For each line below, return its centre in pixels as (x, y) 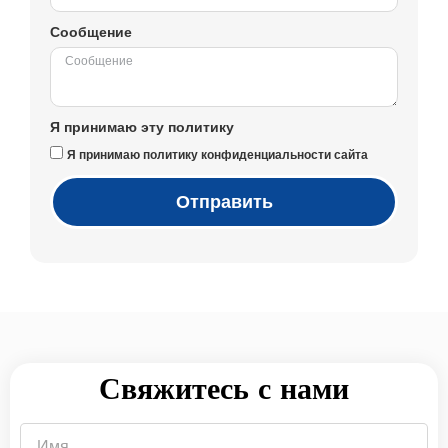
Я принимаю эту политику (142, 126)
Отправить (224, 201)
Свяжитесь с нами (224, 388)
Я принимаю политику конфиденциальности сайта (217, 154)
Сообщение (91, 31)
